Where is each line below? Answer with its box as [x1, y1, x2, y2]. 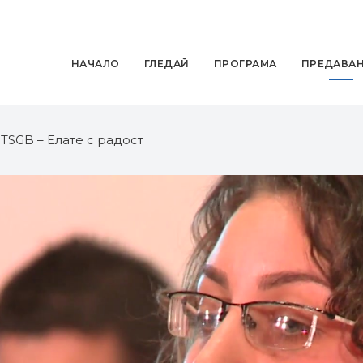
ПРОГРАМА [213, 57, 277, 70]
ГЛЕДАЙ [143, 57, 190, 70]
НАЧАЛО [70, 57, 120, 70]
